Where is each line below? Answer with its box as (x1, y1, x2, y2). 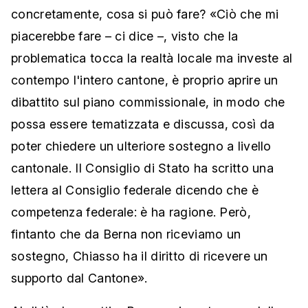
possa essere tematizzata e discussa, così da (11, 117, 275, 132)
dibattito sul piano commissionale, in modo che (11, 95, 285, 110)
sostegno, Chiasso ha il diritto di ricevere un (11, 249, 268, 264)
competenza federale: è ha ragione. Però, (11, 205, 251, 220)
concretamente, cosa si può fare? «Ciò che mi (11, 7, 279, 22)
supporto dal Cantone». (11, 271, 148, 286)
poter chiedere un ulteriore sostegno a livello (11, 139, 272, 154)
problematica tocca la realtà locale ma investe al (11, 51, 293, 66)
